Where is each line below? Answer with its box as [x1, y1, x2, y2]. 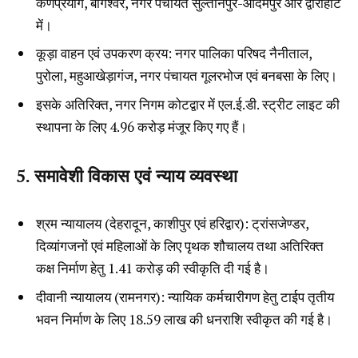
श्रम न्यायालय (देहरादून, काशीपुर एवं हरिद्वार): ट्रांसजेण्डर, [36, 214, 308, 233]
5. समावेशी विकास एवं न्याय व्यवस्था [16, 163, 237, 187]
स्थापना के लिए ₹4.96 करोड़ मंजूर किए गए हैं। [36, 117, 247, 136]
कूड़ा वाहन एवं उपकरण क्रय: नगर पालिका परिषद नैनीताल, [36, 44, 312, 63]
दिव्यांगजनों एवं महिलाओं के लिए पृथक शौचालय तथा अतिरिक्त [36, 237, 324, 256]
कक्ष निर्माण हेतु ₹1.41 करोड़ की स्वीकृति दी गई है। [36, 259, 269, 278]
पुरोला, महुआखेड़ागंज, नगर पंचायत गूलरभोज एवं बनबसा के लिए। [36, 66, 337, 86]
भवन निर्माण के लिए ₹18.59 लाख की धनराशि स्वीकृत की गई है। [36, 309, 332, 328]
